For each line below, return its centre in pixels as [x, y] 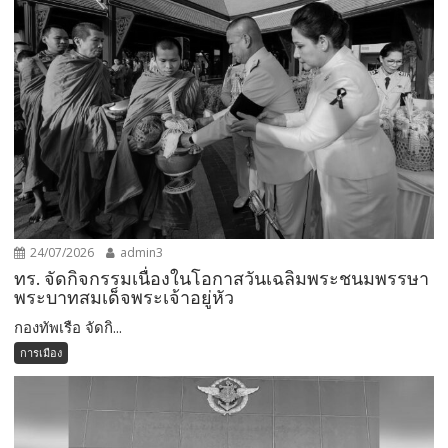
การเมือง [41, 353]
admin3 [140, 253]
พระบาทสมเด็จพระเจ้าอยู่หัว [124, 298]
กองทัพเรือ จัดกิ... [68, 327]
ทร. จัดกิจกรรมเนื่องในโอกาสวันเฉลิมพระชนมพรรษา [222, 279]
